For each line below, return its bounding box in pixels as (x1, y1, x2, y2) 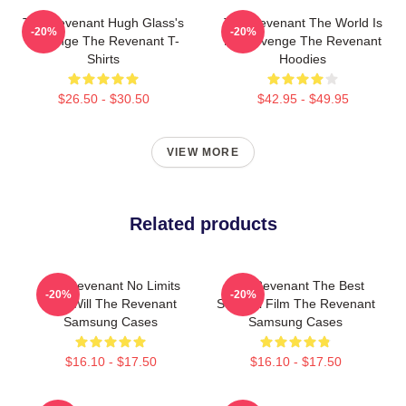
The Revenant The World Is (223, 15, 382, 30)
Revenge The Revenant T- (27, 34, 179, 48)
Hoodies (279, 52, 326, 66)
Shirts (87, 52, 120, 66)
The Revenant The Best (227, 278, 364, 293)
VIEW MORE (167, 146, 239, 159)
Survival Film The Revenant (216, 296, 375, 311)
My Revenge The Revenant (224, 34, 382, 48)
